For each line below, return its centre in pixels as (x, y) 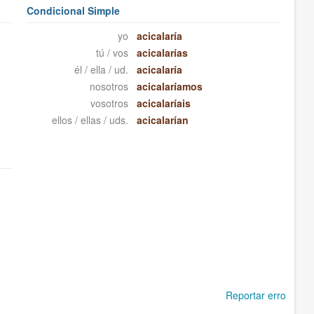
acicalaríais (163, 103)
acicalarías (162, 53)
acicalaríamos (169, 87)
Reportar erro (255, 295)
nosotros (109, 87)
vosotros (109, 103)
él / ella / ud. (101, 70)
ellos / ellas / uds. (90, 120)
